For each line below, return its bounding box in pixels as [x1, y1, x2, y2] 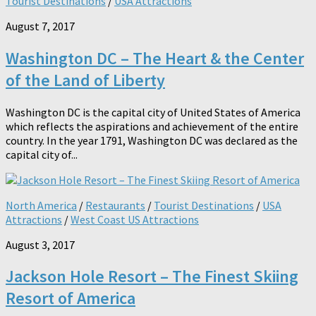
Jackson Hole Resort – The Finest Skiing [6, 265, 298, 288]
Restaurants [85, 197, 145, 212]
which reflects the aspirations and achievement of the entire [6, 119, 298, 133]
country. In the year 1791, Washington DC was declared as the [6, 133, 298, 147]
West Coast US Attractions [71, 212, 199, 226]
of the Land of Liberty [6, 68, 165, 91]
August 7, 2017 [6, 18, 75, 33]
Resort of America [6, 287, 135, 310]
